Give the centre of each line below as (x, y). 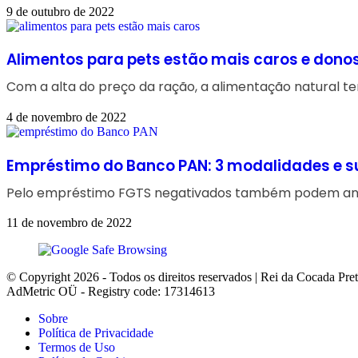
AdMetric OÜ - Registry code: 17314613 (111, 292)
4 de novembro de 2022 (66, 117)
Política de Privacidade (96, 333)
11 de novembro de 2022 (69, 223)
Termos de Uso (77, 348)
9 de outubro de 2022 (60, 11)
